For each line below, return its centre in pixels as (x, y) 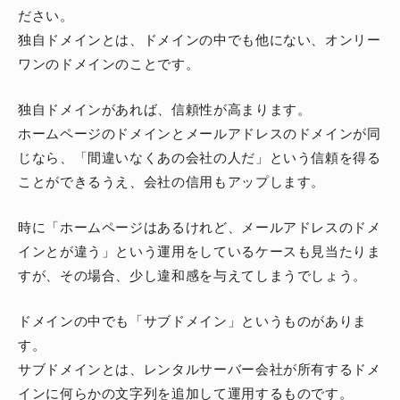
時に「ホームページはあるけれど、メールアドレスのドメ (200, 227)
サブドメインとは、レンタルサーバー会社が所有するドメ (200, 369)
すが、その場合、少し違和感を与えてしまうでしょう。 (192, 275)
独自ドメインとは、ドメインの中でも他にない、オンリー (200, 39)
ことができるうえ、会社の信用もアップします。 (172, 181)
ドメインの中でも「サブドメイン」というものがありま (193, 321)
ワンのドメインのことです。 (109, 63)
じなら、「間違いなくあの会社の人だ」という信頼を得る (200, 157)
